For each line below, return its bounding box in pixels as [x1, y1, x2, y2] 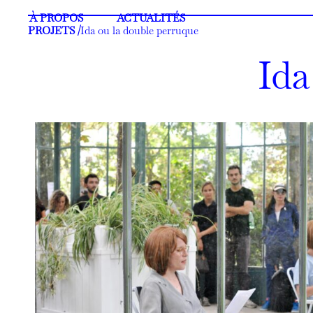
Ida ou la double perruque [80, 24, 199, 38]
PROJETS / [28, 24, 81, 38]
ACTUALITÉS [117, 11, 186, 25]
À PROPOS [29, 11, 83, 25]
